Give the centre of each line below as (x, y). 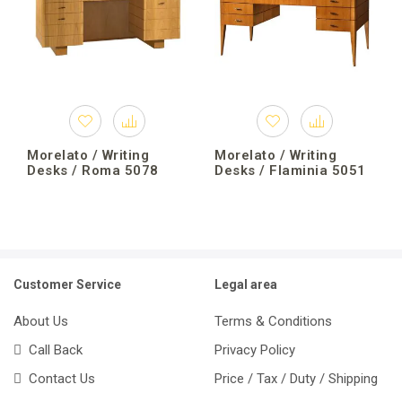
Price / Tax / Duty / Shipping (296, 378)
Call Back (52, 350)
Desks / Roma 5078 (93, 171)
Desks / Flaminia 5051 (290, 171)
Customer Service (67, 285)
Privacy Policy (255, 350)
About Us (41, 321)
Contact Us (58, 378)
